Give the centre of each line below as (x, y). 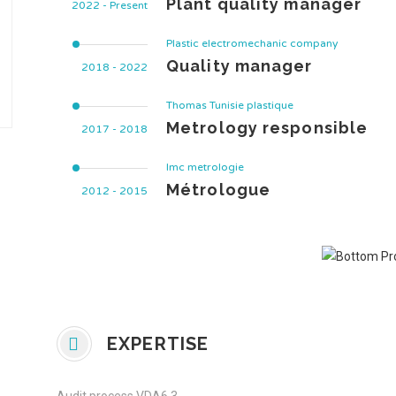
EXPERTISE (155, 344)
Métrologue (218, 190)
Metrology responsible (267, 128)
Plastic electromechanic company (252, 43)
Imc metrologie (205, 167)
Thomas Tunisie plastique (230, 105)
